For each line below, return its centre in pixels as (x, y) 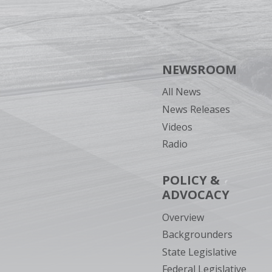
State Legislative (199, 252)
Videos (177, 127)
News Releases (196, 109)
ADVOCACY (195, 195)
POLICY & (191, 180)
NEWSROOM (199, 70)
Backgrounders (197, 235)
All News (181, 92)
